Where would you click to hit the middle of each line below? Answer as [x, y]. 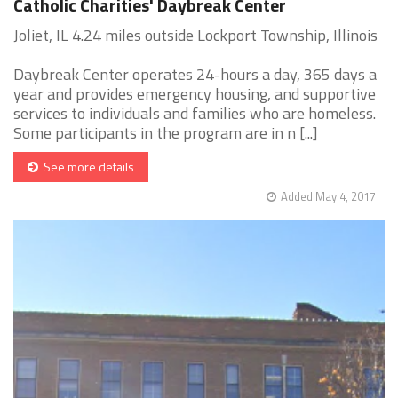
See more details [86, 167]
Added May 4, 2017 [328, 197]
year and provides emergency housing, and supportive [195, 94]
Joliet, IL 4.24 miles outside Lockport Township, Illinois [195, 36]
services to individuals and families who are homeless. [195, 114]
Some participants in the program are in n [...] [166, 133]
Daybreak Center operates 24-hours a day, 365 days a [195, 75]
